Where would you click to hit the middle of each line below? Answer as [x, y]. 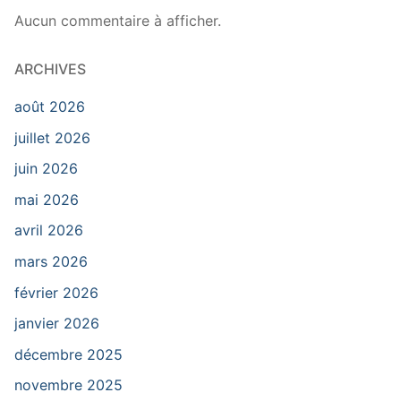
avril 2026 [49, 230]
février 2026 [56, 292]
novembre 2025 [68, 385]
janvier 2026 [57, 324]
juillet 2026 [52, 137]
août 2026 [50, 106]
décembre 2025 [68, 354]
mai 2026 [47, 199]
